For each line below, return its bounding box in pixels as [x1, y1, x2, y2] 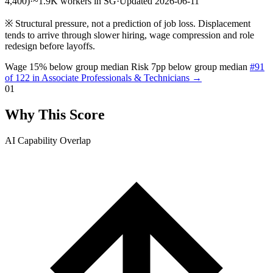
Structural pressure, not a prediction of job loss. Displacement [13, 18, 250, 29]
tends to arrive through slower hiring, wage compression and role [5, 29, 254, 40]
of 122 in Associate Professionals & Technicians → [5, 72, 202, 83]
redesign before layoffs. [5, 40, 95, 51]
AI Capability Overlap [5, 135, 91, 146]
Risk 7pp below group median [131, 61, 247, 72]
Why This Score [5, 106, 105, 122]
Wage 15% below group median [5, 61, 129, 72]
